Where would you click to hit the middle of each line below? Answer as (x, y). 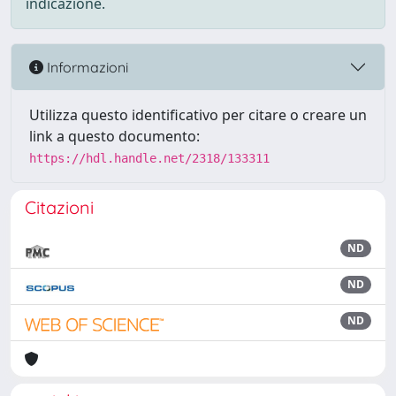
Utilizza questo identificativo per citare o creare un (198, 115)
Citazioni (59, 207)
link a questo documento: (114, 136)
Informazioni (86, 67)
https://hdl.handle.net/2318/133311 (149, 158)
